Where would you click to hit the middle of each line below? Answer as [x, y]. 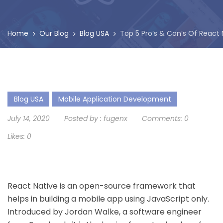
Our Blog [54, 33]
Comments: [162, 118]
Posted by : [83, 118]
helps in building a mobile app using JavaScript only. [108, 199]
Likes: [16, 136]
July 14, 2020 [29, 118]
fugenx [115, 118]
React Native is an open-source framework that [102, 186]
